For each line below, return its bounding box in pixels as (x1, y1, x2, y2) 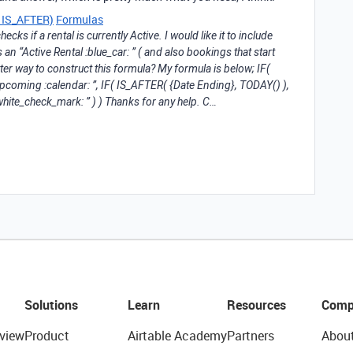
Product (24, 327, 69, 344)
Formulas (56, 12, 103, 27)
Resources (226, 296, 286, 314)
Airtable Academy (127, 327, 227, 344)
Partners (226, 327, 274, 344)
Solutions (24, 296, 78, 314)
